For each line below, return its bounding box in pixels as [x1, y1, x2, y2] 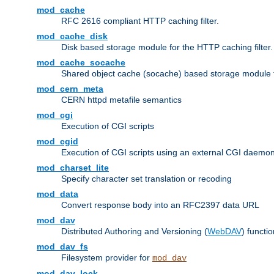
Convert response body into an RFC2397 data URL [61, 200, 259, 210]
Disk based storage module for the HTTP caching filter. [61, 42, 273, 53]
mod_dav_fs [37, 242, 88, 252]
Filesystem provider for [61, 253, 152, 263]
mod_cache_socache [37, 57, 125, 68]
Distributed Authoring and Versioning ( [61, 226, 207, 237]
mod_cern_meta [37, 84, 103, 94]
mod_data [37, 189, 78, 199]
